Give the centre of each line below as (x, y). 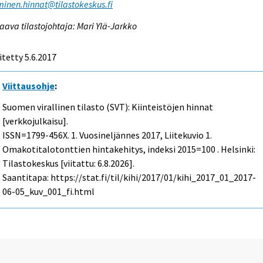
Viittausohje (29, 85)
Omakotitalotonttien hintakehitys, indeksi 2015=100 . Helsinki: (129, 149)
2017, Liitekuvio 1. (176, 135)
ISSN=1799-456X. (37, 135)
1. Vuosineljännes (106, 135)
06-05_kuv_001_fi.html (49, 192)
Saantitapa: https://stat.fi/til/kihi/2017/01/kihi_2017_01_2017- (129, 178)
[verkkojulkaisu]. (36, 121)
